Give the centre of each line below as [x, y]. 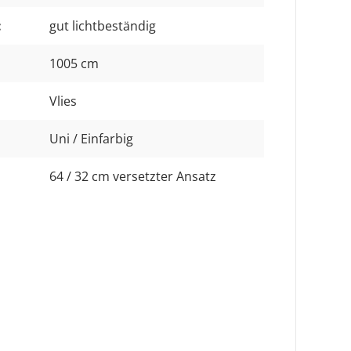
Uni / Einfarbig [91, 138]
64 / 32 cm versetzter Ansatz [133, 176]
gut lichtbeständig [103, 25]
